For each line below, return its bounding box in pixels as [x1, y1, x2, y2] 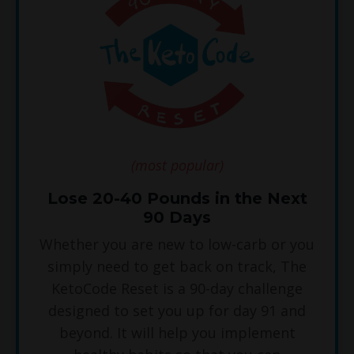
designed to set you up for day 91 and [48, 301, 306, 321]
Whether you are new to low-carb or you [40, 235, 314, 254]
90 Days [143, 208, 211, 228]
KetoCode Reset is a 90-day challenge [51, 279, 303, 299]
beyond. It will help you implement [58, 323, 296, 343]
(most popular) [130, 156, 224, 175]
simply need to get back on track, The [47, 257, 307, 277]
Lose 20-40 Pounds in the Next [47, 189, 307, 209]
